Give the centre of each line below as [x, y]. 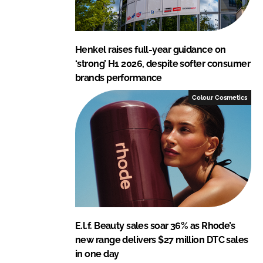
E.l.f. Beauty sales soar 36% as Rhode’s [155, 225]
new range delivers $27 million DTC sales [162, 240]
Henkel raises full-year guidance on [151, 49]
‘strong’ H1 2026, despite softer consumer [163, 63]
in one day [97, 254]
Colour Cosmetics [220, 97]
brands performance [119, 77]
